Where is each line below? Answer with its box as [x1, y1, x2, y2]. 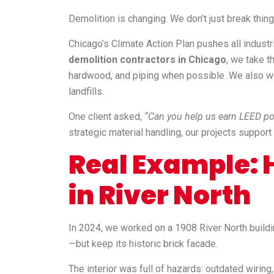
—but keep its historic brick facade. [68, 238, 218, 250]
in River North [68, 177, 251, 214]
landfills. [68, 86, 104, 98]
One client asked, [68, 111, 144, 123]
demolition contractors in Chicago [68, 54, 226, 66]
